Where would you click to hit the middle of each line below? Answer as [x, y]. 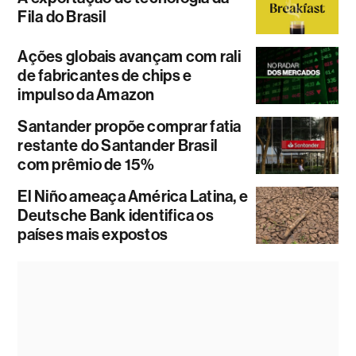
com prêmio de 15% [86, 165]
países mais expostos [93, 235]
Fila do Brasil [62, 17]
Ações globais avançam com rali [130, 57]
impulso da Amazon [86, 95]
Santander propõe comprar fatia [130, 127]
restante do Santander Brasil [118, 146]
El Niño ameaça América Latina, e [133, 197]
